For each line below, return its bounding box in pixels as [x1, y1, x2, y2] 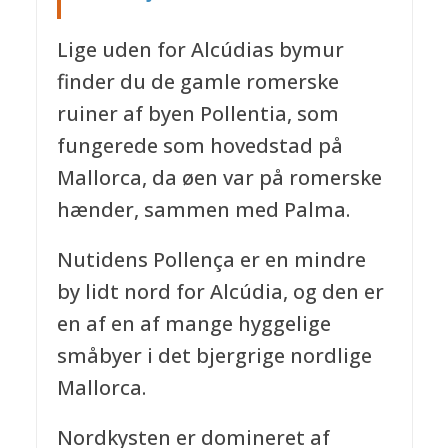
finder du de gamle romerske [56, 67, 339, 95]
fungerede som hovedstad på [56, 131, 343, 159]
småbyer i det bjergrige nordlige [56, 341, 372, 369]
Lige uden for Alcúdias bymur [56, 35, 344, 63]
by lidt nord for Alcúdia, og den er [56, 277, 384, 305]
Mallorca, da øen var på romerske [56, 163, 382, 191]
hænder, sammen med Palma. [56, 195, 350, 223]
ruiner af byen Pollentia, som [56, 99, 339, 127]
